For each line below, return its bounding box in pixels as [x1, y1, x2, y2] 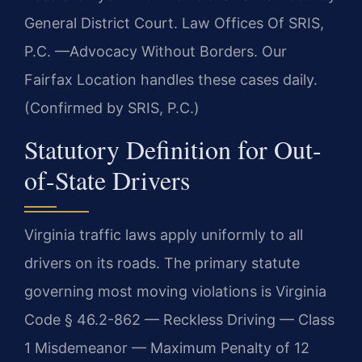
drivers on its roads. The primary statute [24, 254, 300, 271]
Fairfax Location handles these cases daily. [24, 71, 318, 89]
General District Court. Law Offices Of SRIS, [24, 15, 324, 32]
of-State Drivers [24, 162, 190, 197]
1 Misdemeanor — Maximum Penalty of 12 [24, 339, 309, 356]
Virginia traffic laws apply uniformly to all [24, 225, 303, 243]
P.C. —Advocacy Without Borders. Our [24, 43, 287, 61]
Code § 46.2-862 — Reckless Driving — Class [24, 310, 335, 328]
